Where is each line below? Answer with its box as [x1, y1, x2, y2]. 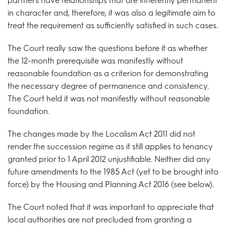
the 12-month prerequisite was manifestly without [8, 55, 183, 66]
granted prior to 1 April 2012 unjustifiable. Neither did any [8, 154, 210, 164]
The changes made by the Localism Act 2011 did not [8, 129, 195, 139]
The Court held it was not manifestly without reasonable [8, 93, 210, 103]
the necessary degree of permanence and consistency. [8, 81, 209, 91]
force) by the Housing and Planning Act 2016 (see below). [8, 179, 214, 189]
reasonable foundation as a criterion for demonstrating [8, 68, 208, 78]
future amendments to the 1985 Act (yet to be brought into [8, 166, 218, 177]
